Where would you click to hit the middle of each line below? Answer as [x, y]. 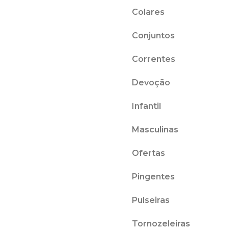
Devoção [151, 82]
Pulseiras [151, 200]
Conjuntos [153, 35]
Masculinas [155, 129]
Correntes [154, 59]
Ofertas [148, 153]
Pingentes [153, 176]
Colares [148, 12]
